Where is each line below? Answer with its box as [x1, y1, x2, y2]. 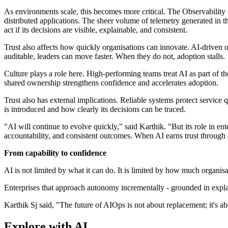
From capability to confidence [4, 149, 106, 158]
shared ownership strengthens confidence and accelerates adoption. [4, 78, 218, 88]
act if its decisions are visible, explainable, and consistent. [4, 25, 187, 35]
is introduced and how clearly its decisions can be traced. [4, 105, 186, 114]
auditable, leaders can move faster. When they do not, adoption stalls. [4, 52, 225, 61]
